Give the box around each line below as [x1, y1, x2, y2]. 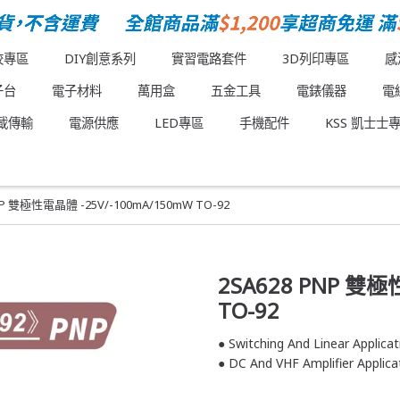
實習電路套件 [171, 49, 246, 67]
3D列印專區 [281, 49, 349, 67]
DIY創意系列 [63, 49, 136, 67]
